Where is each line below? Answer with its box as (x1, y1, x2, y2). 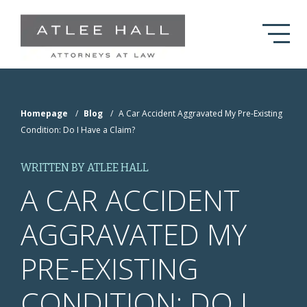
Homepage (21, 108, 68, 119)
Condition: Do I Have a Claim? (21, 124, 135, 136)
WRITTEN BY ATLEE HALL (21, 161, 149, 174)
